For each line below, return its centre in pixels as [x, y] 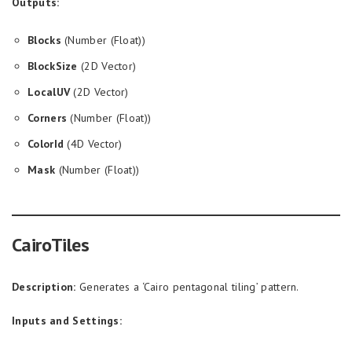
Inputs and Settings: [67, 321]
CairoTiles [50, 245]
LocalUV [49, 92]
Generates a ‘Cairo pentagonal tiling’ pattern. [187, 287]
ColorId [46, 144]
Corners [48, 118]
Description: [44, 287]
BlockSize [53, 66]
